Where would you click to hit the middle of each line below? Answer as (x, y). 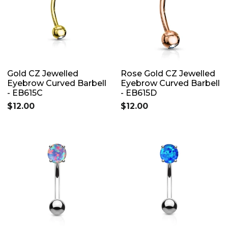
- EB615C (25, 93)
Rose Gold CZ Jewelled (168, 73)
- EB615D (139, 93)
